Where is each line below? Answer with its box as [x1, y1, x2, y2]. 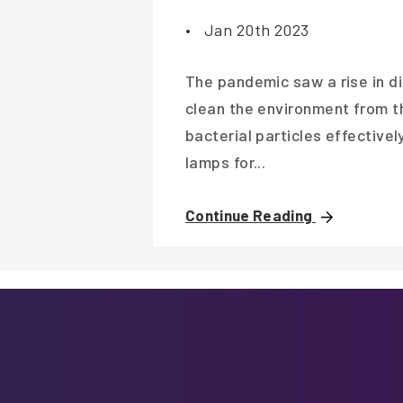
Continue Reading [185, 206, 316, 225]
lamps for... [185, 152, 266, 173]
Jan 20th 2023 [200, 20, 309, 40]
